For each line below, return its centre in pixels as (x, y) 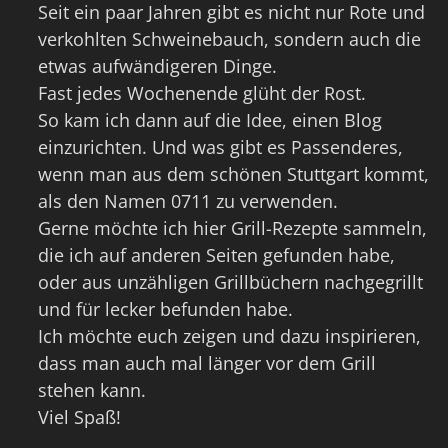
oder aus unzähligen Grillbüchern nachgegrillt (231, 282)
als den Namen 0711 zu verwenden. (188, 201)
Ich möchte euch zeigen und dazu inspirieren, (230, 336)
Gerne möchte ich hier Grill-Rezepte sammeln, (233, 228)
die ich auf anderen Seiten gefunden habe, (217, 255)
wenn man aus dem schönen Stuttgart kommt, (234, 174)
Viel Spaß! (80, 417)
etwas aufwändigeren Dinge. (158, 66)
